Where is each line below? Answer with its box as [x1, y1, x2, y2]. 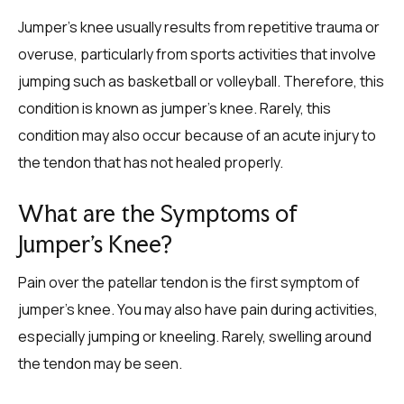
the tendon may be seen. [18, 353, 182, 373]
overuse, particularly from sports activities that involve [18, 44, 376, 64]
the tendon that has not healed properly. [18, 152, 283, 172]
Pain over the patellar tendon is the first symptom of [18, 272, 360, 292]
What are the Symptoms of [18, 199, 298, 227]
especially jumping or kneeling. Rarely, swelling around [18, 326, 372, 346]
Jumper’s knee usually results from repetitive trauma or [18, 17, 380, 37]
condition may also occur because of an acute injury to [18, 125, 376, 145]
